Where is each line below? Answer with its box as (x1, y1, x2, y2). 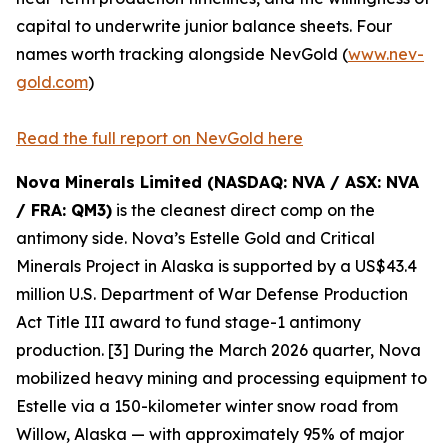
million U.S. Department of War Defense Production (16, 284, 408, 305)
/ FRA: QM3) (16, 200, 112, 221)
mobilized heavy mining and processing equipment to (16, 368, 427, 389)
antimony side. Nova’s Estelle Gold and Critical (16, 228, 375, 249)
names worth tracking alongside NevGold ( (16, 44, 348, 65)
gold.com (16, 72, 88, 93)
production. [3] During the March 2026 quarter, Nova (16, 340, 421, 361)
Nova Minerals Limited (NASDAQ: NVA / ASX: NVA (16, 172, 419, 193)
